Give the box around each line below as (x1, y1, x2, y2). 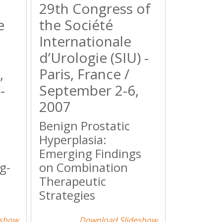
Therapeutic (39, 173, 107, 189)
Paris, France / (39, 64, 130, 83)
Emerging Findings (39, 145, 142, 162)
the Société (39, 15, 113, 34)
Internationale (39, 32, 132, 51)
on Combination (39, 159, 128, 175)
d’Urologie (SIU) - (39, 48, 149, 67)
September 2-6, (39, 81, 139, 100)
